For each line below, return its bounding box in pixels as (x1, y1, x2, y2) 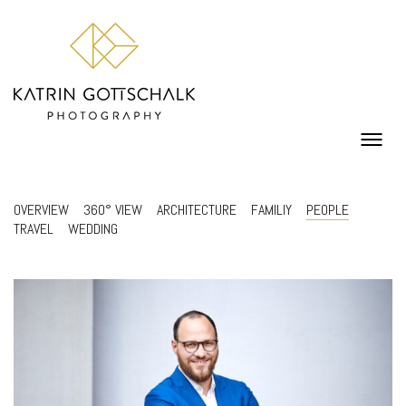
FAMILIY (251, 200, 292, 219)
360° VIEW (83, 200, 142, 219)
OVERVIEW (14, 200, 69, 219)
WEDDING (68, 219, 118, 238)
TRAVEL (14, 219, 53, 238)
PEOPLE (306, 200, 349, 219)
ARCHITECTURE (157, 200, 237, 219)
